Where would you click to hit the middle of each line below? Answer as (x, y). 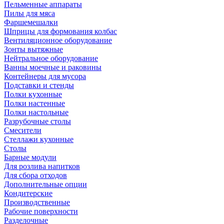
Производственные (37, 202)
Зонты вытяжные (33, 49)
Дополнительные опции (45, 184)
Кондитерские (28, 193)
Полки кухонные (33, 94)
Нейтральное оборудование (51, 58)
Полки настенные (34, 103)
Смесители (23, 130)
